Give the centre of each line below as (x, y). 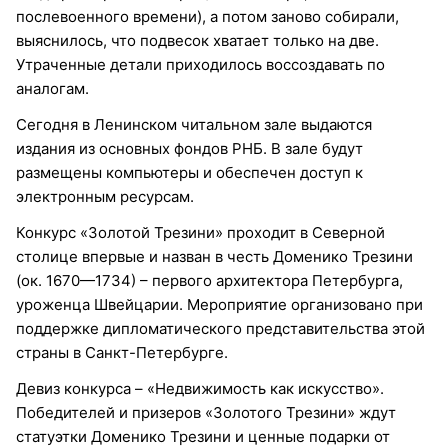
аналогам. (52, 88)
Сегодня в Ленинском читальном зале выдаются (194, 124)
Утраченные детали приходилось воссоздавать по (200, 64)
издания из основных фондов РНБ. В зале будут (189, 148)
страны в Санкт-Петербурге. (122, 352)
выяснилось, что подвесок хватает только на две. (197, 40)
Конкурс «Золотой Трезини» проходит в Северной (200, 232)
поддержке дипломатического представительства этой (220, 328)
